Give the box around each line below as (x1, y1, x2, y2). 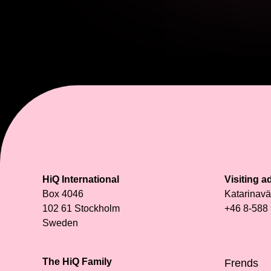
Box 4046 (42, 188, 83, 199)
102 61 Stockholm (42, 203, 120, 214)
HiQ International (42, 174, 119, 184)
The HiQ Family (42, 256, 112, 267)
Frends (224, 256, 258, 269)
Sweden (42, 217, 78, 228)
